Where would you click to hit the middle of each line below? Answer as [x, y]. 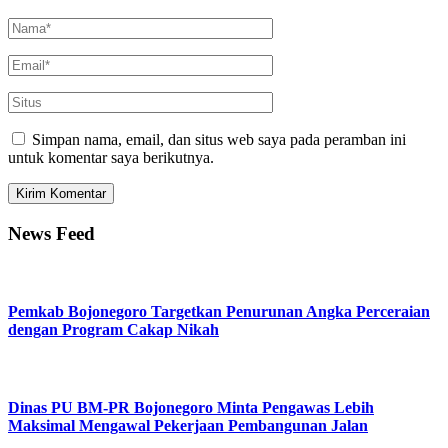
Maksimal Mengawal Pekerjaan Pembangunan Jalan [188, 426]
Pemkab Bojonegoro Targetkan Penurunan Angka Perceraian [219, 311]
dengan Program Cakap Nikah [113, 329]
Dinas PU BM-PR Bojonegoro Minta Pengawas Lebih [191, 408]
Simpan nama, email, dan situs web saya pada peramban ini [219, 139]
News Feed [51, 233]
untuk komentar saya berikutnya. [111, 157]
